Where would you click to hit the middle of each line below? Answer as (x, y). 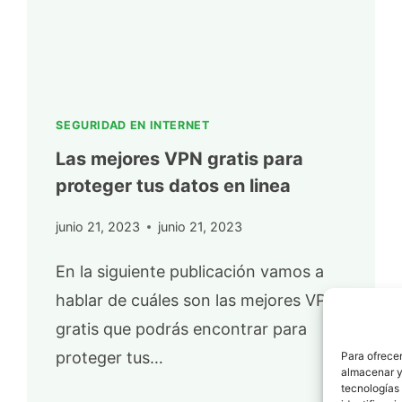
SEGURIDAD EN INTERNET (133, 125)
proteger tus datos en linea (174, 186)
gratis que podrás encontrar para (182, 328)
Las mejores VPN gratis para (180, 159)
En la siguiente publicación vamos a (190, 271)
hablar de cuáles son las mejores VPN (197, 300)
